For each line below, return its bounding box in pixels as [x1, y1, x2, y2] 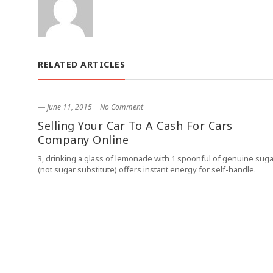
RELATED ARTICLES [38, 58, 125, 70]
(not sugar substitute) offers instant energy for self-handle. [38, 164, 256, 175]
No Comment [100, 102, 143, 112]
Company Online [38, 132, 129, 147]
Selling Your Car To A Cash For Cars [38, 118, 233, 133]
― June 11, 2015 [38, 102, 92, 112]
